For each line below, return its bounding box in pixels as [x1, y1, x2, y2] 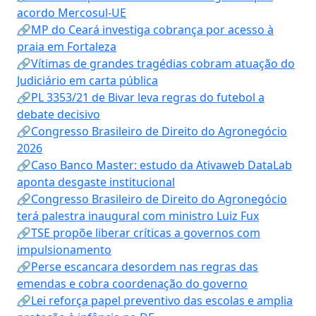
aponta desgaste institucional [17, 174, 175, 190]
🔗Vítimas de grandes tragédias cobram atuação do [17, 56, 295, 71]
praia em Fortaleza [17, 39, 116, 54]
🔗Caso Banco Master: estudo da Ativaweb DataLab [17, 157, 292, 173]
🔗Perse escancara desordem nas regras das [17, 259, 258, 274]
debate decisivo [17, 107, 100, 122]
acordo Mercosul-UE [17, 5, 126, 20]
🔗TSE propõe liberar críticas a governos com [17, 225, 260, 241]
